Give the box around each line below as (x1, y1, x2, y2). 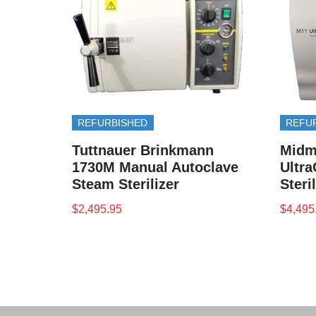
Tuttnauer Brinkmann (72, 142, 214, 158)
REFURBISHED (78, 116, 148, 128)
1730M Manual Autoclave (72, 159, 238, 175)
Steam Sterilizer (72, 176, 179, 192)
